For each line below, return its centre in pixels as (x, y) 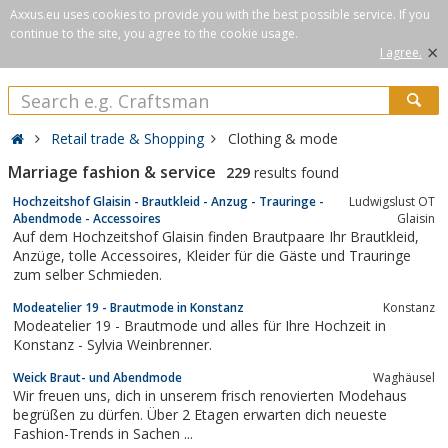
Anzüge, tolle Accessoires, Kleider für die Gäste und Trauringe (41, 255)
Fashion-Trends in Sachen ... (103, 433)
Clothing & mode (282, 138)
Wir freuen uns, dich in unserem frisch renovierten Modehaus (64, 395)
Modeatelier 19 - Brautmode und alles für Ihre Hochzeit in (199, 325)
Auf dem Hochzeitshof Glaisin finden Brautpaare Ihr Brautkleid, (216, 236)
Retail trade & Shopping (128, 138)
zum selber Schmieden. (87, 274)
